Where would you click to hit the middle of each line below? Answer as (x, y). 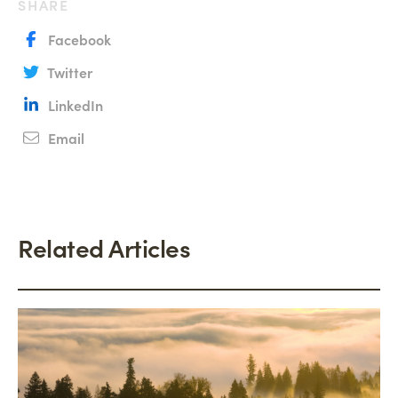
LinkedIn (74, 105)
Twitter (68, 72)
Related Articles (104, 247)
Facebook (78, 39)
